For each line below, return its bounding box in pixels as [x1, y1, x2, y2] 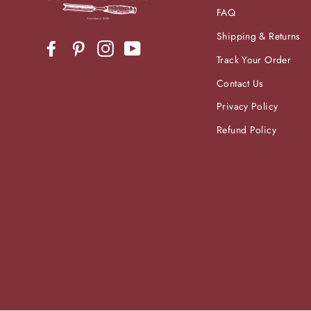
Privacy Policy [217, 99, 278, 114]
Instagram [114, 40, 160, 56]
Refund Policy [217, 123, 276, 137]
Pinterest [87, 40, 128, 56]
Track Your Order [217, 52, 291, 67]
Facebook [60, 40, 105, 56]
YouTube [141, 40, 180, 56]
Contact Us [217, 76, 264, 90]
